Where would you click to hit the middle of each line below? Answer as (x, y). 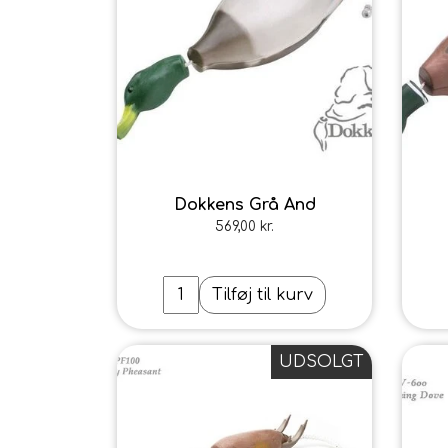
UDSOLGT (321, 361)
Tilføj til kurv (262, 295)
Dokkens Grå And (244, 205)
